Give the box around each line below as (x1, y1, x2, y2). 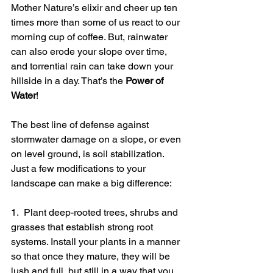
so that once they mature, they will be (11, 250, 172, 262)
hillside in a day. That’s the (11, 74, 126, 87)
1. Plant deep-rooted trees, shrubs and (11, 206, 180, 218)
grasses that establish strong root (11, 221, 155, 233)
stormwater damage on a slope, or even (11, 133, 183, 145)
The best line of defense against (11, 118, 151, 130)
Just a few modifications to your (11, 162, 148, 174)
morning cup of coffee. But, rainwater (11, 30, 170, 43)
